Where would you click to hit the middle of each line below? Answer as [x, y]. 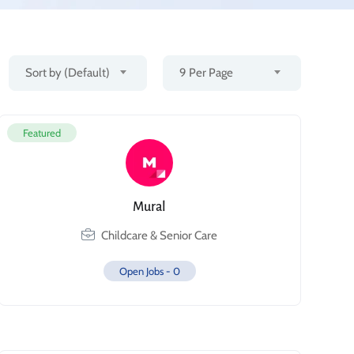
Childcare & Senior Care [160, 235]
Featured [41, 133]
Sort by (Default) [68, 73]
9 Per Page [206, 73]
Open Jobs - [146, 271]
